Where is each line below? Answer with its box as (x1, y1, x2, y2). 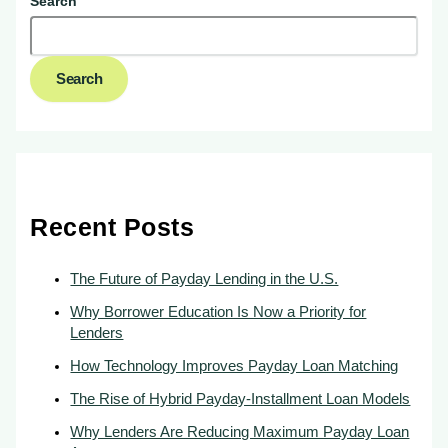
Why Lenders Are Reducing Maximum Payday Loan (70, 424, 410, 441)
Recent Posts (30, 213, 195, 241)
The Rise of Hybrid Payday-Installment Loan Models (70, 391, 411, 408)
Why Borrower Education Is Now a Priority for (70, 304, 367, 321)
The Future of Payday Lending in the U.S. (70, 271, 339, 288)
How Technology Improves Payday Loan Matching (70, 358, 399, 375)
